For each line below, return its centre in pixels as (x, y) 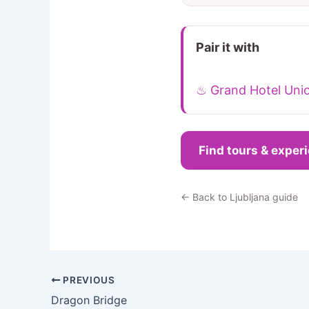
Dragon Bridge (89, 300)
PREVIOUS (88, 280)
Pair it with (228, 48)
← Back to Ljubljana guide (239, 197)
